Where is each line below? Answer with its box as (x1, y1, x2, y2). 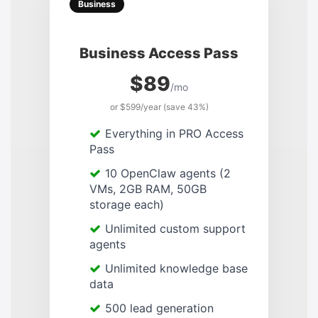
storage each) (89, 197, 164, 212)
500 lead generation (105, 301, 214, 316)
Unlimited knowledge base (105, 261, 248, 276)
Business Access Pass (79, 45, 238, 62)
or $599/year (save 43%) (109, 102, 209, 113)
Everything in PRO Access (105, 126, 243, 141)
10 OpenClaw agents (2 (105, 166, 231, 181)
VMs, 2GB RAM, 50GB (89, 182, 207, 197)
